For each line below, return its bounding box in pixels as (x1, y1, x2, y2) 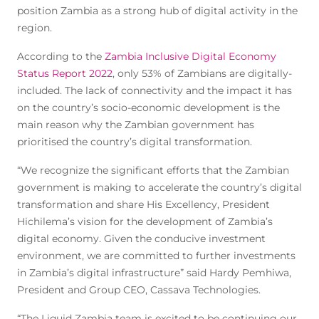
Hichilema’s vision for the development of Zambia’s (17, 215, 273, 228)
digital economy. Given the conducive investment (17, 232, 266, 245)
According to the (17, 50, 105, 63)
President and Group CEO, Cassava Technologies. (17, 283, 261, 296)
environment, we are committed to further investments (17, 249, 296, 262)
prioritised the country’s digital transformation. (17, 135, 252, 148)
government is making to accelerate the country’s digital (17, 181, 302, 194)
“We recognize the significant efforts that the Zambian (17, 164, 289, 177)
